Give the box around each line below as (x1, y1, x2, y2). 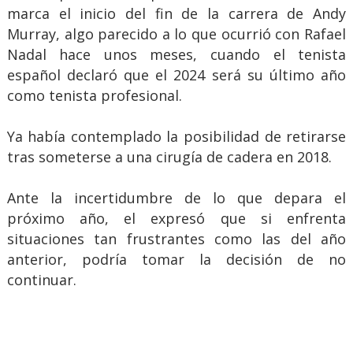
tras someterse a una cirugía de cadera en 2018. (6, 147, 332, 167)
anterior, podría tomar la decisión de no (6, 250, 347, 269)
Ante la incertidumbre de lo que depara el (6, 188, 347, 208)
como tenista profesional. (6, 86, 182, 106)
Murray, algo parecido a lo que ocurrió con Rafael (6, 24, 347, 44)
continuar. (6, 270, 76, 290)
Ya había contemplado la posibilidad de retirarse (6, 127, 347, 147)
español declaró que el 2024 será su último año (6, 65, 347, 85)
